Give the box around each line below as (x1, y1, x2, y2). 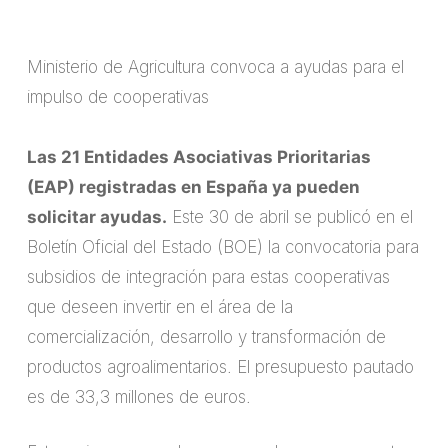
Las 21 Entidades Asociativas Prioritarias (26, 146, 371, 167)
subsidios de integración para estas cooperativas (26, 266, 390, 287)
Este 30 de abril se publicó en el (166, 206, 413, 227)
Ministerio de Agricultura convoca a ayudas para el (26, 57, 404, 77)
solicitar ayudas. (26, 206, 167, 227)
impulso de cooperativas (26, 87, 209, 107)
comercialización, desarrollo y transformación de (26, 326, 386, 347)
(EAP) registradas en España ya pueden (26, 176, 360, 197)
